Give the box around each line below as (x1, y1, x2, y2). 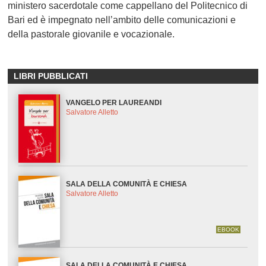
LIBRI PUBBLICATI (14, 71, 88, 81)
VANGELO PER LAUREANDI (66, 99, 162, 107)
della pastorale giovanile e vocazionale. (8, 29, 175, 40)
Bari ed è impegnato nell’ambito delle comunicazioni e (8, 15, 236, 26)
